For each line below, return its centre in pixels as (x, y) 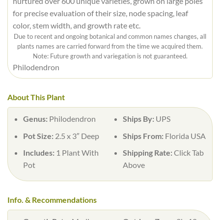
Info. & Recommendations (52, 199)
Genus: (36, 119)
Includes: (39, 153)
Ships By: (139, 119)
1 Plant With (77, 153)
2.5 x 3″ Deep (77, 136)
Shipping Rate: (148, 153)
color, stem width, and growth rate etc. (76, 25)
